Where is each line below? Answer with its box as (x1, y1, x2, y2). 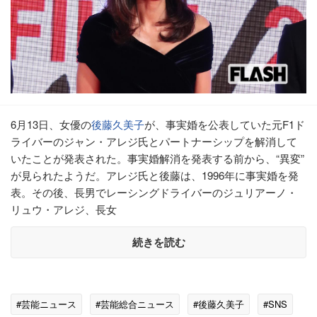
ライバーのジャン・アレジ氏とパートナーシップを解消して (11, 133, 297, 149)
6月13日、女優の (11, 116, 91, 132)
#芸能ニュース (16, 296, 76, 311)
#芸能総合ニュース (96, 296, 174, 311)
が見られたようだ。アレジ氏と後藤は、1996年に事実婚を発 (11, 167, 299, 183)
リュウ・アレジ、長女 (11, 201, 117, 217)
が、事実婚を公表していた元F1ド (144, 116, 305, 132)
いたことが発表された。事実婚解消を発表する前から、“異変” (11, 150, 304, 166)
